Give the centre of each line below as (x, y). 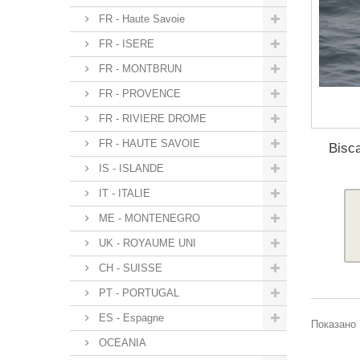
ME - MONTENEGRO (148, 219)
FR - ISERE (125, 44)
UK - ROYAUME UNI (146, 243)
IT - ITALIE (123, 194)
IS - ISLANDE (130, 169)
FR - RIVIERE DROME (151, 119)
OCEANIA (121, 343)
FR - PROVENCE (138, 94)
